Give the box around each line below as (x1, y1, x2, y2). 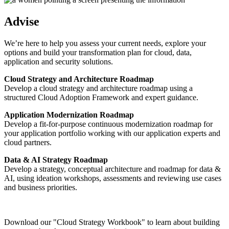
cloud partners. (4, 138, 52, 147)
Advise (4, 15, 39, 29)
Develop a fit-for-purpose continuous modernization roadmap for (4, 120, 213, 129)
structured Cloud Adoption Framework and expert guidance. (4, 93, 198, 102)
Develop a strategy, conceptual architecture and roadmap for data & (4, 165, 221, 174)
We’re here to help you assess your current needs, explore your (4, 39, 206, 48)
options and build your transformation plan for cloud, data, (4, 48, 192, 57)
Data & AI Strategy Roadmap (4, 155, 108, 165)
